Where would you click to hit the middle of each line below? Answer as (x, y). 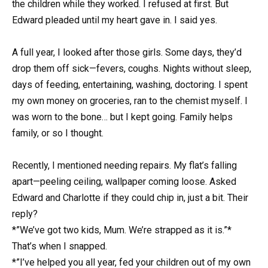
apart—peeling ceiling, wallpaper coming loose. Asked (124, 182)
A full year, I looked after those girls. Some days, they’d (127, 53)
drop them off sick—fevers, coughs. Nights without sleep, (132, 69)
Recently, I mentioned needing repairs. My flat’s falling (124, 166)
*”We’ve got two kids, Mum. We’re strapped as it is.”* (122, 230)
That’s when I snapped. (60, 246)
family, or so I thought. (58, 133)
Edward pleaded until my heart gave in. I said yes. (115, 20)
